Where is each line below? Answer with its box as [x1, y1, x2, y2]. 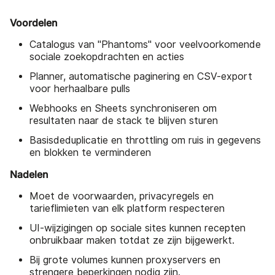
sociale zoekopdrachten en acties [29, 50, 184, 63]
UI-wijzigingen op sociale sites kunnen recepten [29, 222, 246, 234]
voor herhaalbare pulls [29, 82, 130, 95]
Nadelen [10, 168, 48, 180]
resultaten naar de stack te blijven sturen [29, 114, 218, 126]
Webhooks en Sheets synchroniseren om [29, 102, 217, 114]
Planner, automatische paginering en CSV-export [29, 70, 252, 82]
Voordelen [10, 16, 57, 29]
